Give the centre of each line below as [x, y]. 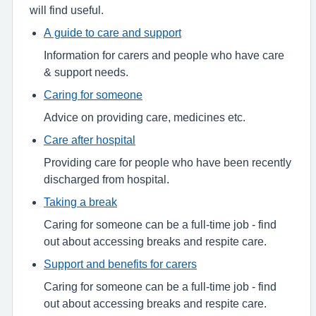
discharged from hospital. [107, 179]
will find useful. [67, 10]
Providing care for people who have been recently [168, 162]
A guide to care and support [113, 32]
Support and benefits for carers [120, 263]
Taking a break [80, 201]
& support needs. [86, 72]
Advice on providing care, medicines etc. [145, 117]
